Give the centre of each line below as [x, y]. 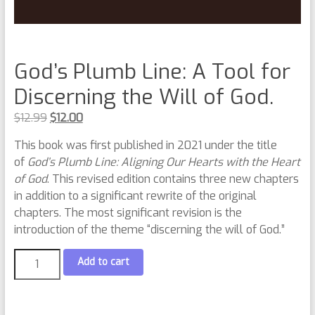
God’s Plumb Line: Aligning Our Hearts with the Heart [163, 162]
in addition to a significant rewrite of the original [135, 195]
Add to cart [103, 262]
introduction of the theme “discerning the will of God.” [149, 229]
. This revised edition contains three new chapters [173, 179]
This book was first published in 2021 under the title [145, 145]
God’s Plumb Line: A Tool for [152, 71]
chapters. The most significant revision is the [128, 212]
